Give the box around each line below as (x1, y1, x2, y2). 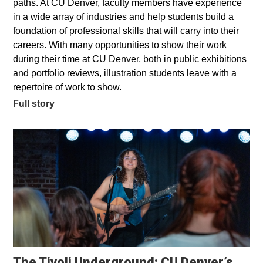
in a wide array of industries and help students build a (13, 11, 234, 22)
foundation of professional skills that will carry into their (13, 25, 239, 36)
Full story (13, 98, 55, 109)
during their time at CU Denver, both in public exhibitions (13, 53, 247, 64)
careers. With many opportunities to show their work (13, 39, 227, 50)
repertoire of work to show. (13, 82, 122, 92)
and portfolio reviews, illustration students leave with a (13, 68, 237, 78)
